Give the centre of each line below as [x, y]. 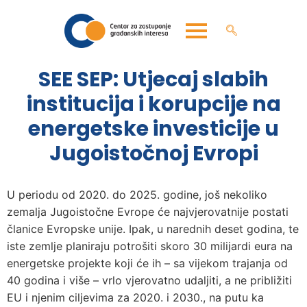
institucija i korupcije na [153, 104]
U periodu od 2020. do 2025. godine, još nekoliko [137, 194]
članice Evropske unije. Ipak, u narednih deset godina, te [153, 229]
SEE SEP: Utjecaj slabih [153, 79]
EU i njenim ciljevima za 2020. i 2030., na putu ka [135, 297]
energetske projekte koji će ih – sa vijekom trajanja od [147, 263]
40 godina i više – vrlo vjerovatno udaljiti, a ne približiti [149, 280]
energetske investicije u [153, 128]
